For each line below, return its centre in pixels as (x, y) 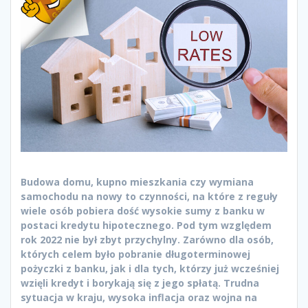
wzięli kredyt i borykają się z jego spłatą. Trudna (140, 283)
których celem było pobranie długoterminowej (135, 254)
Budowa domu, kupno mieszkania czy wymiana (137, 181)
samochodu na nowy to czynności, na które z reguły (149, 196)
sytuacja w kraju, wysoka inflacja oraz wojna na (139, 297)
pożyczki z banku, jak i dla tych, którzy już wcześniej (150, 268)
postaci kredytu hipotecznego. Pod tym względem (146, 225)
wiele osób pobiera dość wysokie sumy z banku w (143, 210)
